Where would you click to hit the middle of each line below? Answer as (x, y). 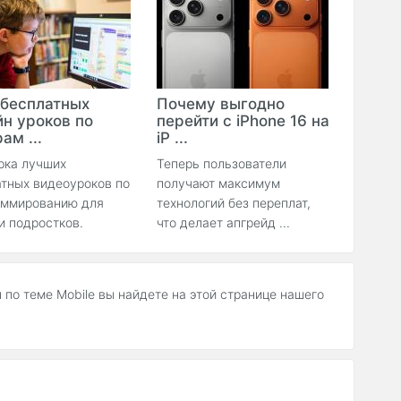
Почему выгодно (221, 104)
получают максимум (218, 183)
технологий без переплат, (234, 203)
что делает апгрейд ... (223, 222)
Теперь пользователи (222, 163)
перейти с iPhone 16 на (243, 121)
